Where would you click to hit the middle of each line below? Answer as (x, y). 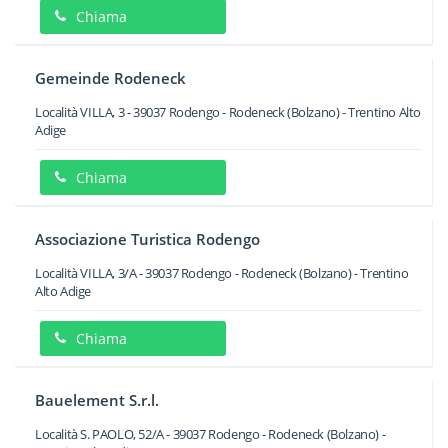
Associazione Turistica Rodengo (147, 239)
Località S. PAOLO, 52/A (99, 434)
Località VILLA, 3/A (86, 273)
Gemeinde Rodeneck (110, 78)
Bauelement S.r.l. (97, 400)
